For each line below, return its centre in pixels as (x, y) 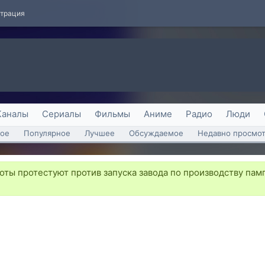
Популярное (47, 133)
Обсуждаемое (156, 133)
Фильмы (112, 114)
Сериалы (62, 114)
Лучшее (100, 133)
